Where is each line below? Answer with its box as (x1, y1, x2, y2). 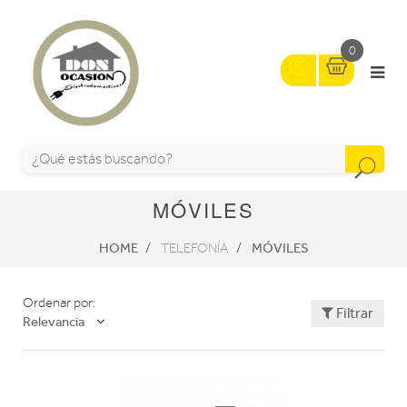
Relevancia (23, 313, 84, 330)
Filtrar (333, 303, 373, 322)
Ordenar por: (23, 295, 95, 311)
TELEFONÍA (160, 241, 229, 256)
